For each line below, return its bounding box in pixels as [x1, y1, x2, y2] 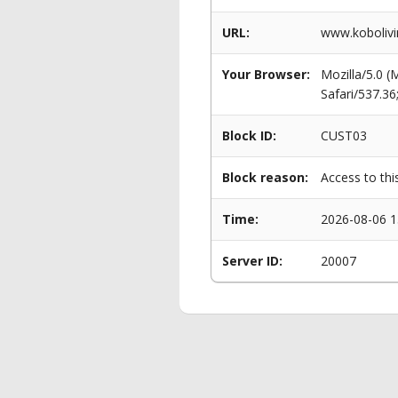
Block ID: [222, 127, 276, 144]
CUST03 [321, 127, 367, 144]
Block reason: [222, 169, 308, 186]
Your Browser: [222, 66, 310, 83]
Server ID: [222, 252, 283, 269]
